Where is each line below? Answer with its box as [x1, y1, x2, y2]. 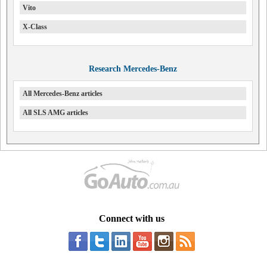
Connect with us [98, 213, 164, 223]
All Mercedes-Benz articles [23, 89, 103, 98]
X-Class [23, 23, 47, 31]
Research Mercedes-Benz [88, 64, 177, 73]
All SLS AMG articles [23, 108, 88, 117]
